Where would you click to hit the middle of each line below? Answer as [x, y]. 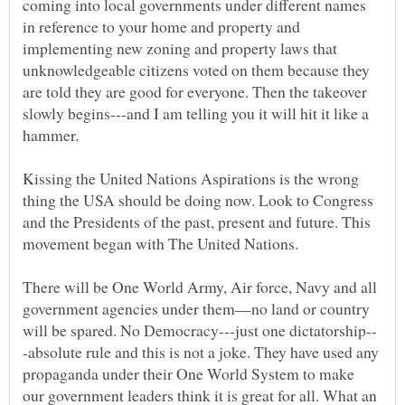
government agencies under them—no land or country [196, 309]
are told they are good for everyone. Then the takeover [195, 92]
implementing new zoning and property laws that [180, 48]
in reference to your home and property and [161, 27]
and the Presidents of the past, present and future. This [197, 222]
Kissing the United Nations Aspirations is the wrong [191, 179]
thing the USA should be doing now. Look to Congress [198, 200]
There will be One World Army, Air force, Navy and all [200, 287]
